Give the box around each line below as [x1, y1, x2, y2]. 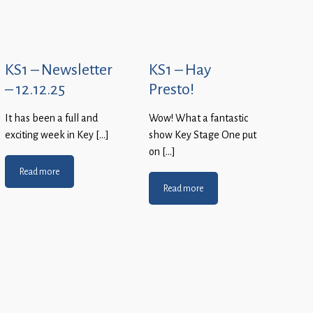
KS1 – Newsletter [5, 59, 112, 80]
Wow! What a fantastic [149, 112, 248, 125]
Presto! [149, 79, 194, 99]
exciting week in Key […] [5, 129, 109, 142]
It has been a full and [5, 112, 98, 125]
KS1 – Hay [149, 59, 211, 80]
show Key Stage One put [149, 129, 256, 142]
